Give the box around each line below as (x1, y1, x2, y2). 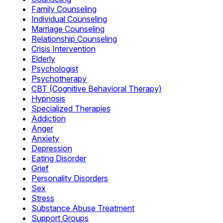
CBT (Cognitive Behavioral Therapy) (31, 84, 162, 94)
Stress (31, 193, 54, 203)
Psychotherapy (31, 74, 87, 84)
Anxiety (31, 133, 59, 143)
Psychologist (31, 64, 78, 74)
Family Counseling (31, 4, 97, 14)
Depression (31, 143, 72, 153)
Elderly (31, 54, 55, 64)
